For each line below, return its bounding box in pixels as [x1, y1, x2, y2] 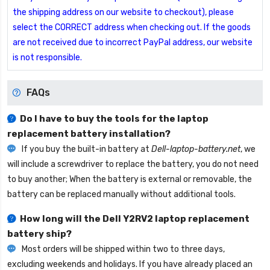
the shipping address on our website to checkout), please [13, 7, 234, 18]
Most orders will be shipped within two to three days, [20, 244, 225, 255]
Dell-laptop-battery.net [151, 144, 240, 155]
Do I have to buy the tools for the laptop [20, 113, 209, 125]
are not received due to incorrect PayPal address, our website [13, 37, 253, 48]
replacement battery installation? [7, 128, 171, 140]
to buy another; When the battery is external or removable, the [7, 174, 252, 185]
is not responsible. [13, 52, 82, 63]
